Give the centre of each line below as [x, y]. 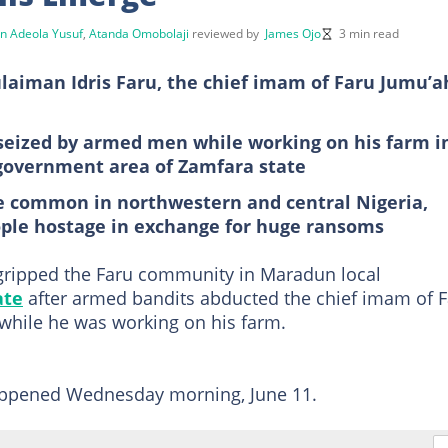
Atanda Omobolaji [139, 33]
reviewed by [228, 33]
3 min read [369, 33]
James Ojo [293, 33]
